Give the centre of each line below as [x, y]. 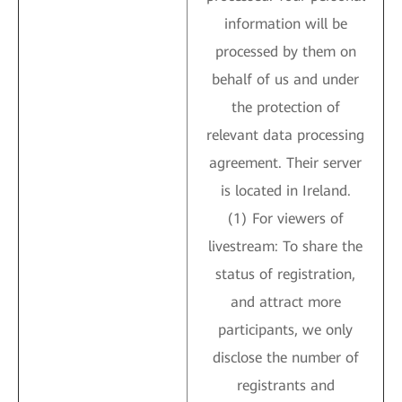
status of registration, [285, 274]
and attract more [285, 302]
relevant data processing [285, 135]
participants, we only [285, 330]
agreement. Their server [285, 163]
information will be [285, 24]
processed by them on [285, 52]
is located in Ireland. [285, 191]
